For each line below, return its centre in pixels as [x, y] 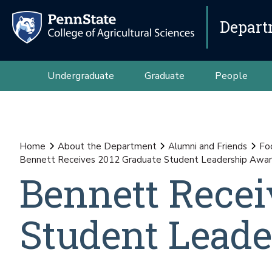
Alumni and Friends [208, 146]
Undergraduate [80, 76]
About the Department [107, 146]
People [231, 76]
